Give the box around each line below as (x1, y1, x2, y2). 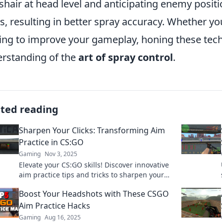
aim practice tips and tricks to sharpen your (19, 170, 164, 179)
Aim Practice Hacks (19, 200, 90, 211)
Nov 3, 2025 (45, 150, 77, 158)
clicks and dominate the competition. (19, 180, 142, 189)
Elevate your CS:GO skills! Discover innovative (19, 160, 169, 169)
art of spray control (78, 51, 173, 64)
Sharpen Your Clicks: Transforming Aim (19, 125, 165, 136)
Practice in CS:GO (19, 137, 84, 148)
